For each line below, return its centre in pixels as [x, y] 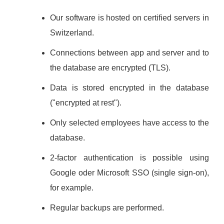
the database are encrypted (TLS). [110, 68]
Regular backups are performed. [107, 208]
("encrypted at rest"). [86, 103]
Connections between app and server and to [129, 53]
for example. [72, 188]
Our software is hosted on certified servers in [129, 18]
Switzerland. [72, 33]
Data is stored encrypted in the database [129, 88]
